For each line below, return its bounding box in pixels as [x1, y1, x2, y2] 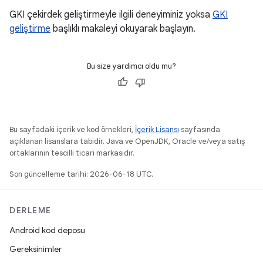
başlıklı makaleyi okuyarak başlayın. [50, 23, 195, 35]
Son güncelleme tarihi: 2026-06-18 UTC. [9, 169, 153, 180]
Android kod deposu [9, 225, 85, 236]
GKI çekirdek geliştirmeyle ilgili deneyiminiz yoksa [9, 9, 213, 21]
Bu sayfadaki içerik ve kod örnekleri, [9, 124, 135, 135]
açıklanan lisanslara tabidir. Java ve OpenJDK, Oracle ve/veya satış [9, 136, 245, 147]
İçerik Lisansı [135, 124, 179, 135]
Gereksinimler [9, 244, 62, 255]
